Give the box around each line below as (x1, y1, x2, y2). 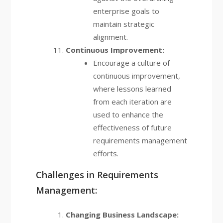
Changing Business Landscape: (65, 210, 179, 220)
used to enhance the (93, 110, 163, 119)
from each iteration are (93, 97, 172, 107)
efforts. (93, 148, 118, 158)
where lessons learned (93, 84, 171, 94)
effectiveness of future (93, 122, 172, 132)
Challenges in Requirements (35, 169, 158, 181)
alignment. (93, 32, 128, 42)
